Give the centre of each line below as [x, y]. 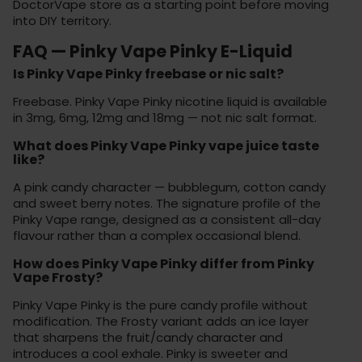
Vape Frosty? [58, 277]
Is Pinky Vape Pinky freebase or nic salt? [148, 74]
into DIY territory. [62, 20]
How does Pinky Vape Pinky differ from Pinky [164, 263]
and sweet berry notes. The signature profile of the [167, 203]
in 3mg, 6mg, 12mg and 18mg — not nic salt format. [165, 117]
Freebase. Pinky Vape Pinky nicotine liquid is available [170, 101]
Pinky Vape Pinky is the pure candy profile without [160, 305]
